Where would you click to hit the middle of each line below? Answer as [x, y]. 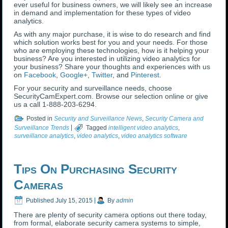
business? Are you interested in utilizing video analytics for [107, 59]
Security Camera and [175, 118]
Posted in [40, 118]
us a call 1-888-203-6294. [55, 105]
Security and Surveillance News [98, 118]
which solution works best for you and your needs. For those [111, 42]
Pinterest [145, 75]
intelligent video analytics [144, 127]
